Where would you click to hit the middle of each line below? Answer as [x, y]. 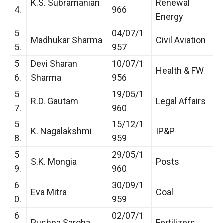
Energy [169, 16]
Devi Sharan [54, 63]
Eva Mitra [49, 192]
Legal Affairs [181, 101]
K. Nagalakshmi [61, 131]
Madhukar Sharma [66, 40]
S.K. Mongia [54, 161]
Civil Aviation [181, 40]
